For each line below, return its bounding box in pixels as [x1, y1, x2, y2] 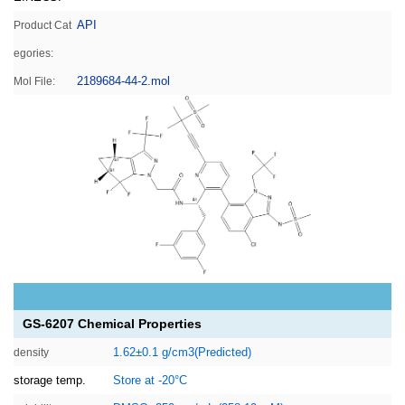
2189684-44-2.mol [77, 74, 170, 88]
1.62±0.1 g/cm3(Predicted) [113, 345, 251, 359]
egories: [14, 47, 53, 60]
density [14, 346, 52, 359]
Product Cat [14, 19, 71, 32]
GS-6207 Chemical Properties [23, 316, 202, 331]
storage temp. [14, 373, 89, 387]
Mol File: [14, 75, 55, 88]
